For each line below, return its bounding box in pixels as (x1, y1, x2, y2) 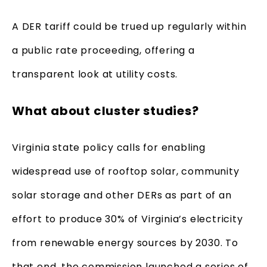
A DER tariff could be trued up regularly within (12, 19, 247, 33)
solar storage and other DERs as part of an (12, 188, 232, 202)
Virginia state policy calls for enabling (12, 140, 206, 154)
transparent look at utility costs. (12, 67, 178, 81)
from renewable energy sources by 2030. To (12, 235, 238, 250)
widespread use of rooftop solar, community (12, 164, 240, 178)
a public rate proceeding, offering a (12, 43, 195, 57)
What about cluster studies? (12, 103, 199, 120)
